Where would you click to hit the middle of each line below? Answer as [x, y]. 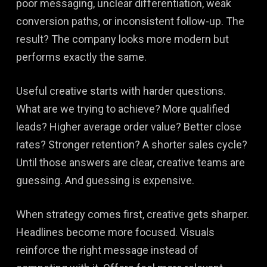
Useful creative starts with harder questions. [121, 91]
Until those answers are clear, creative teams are [130, 162]
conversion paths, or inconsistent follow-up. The [130, 21]
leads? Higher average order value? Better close [128, 126]
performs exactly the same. [81, 57]
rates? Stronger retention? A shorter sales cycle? [131, 144]
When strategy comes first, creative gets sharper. [132, 214]
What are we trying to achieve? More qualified [122, 108]
